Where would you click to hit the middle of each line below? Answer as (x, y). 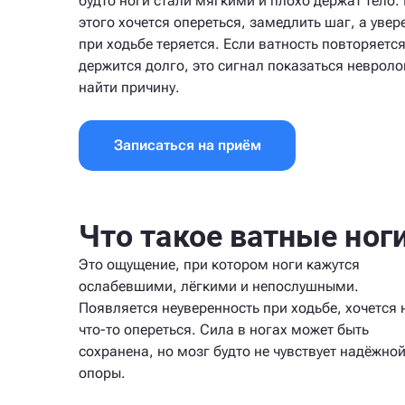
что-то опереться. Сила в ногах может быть (224, 330)
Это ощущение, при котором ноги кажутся (219, 264)
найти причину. (129, 87)
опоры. (102, 373)
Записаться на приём (187, 145)
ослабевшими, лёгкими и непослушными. (219, 286)
